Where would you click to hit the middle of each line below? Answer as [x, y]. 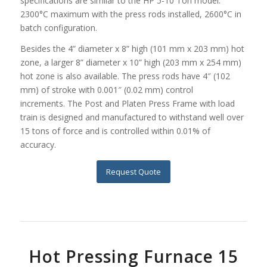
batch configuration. [58, 27]
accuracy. [38, 144]
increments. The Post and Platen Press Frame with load [127, 103]
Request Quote [133, 171]
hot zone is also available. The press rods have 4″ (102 [125, 76]
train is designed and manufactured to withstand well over [132, 117]
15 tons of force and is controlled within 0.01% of [115, 131]
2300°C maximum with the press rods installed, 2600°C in [131, 14]
